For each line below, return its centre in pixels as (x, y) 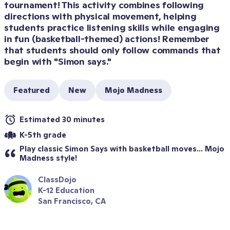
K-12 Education (66, 190)
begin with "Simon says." (58, 61)
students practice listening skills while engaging (112, 27)
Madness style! (48, 158)
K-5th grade (43, 135)
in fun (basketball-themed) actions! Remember (107, 39)
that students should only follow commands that (112, 50)
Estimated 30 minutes (62, 119)
